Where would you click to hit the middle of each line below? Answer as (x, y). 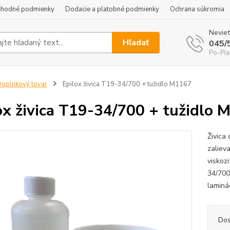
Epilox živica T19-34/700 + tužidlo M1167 (126, 84)
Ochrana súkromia (197, 9)
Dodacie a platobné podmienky (112, 9)
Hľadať (136, 42)
